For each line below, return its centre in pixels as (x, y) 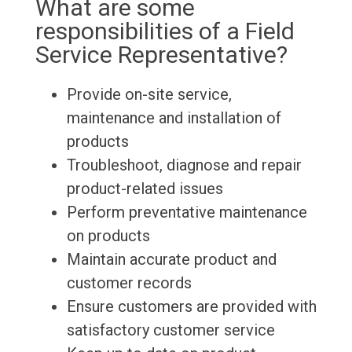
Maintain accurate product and (171, 260)
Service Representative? (161, 55)
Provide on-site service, (149, 95)
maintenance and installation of (174, 118)
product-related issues (145, 189)
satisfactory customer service (170, 330)
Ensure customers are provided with (191, 307)
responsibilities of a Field (165, 31)
